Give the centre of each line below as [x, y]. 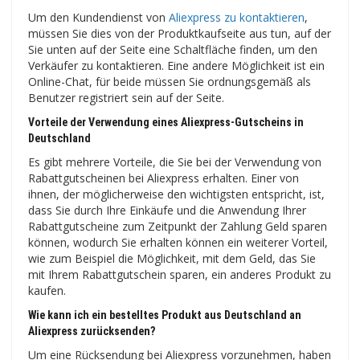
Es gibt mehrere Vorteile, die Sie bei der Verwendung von [175, 162]
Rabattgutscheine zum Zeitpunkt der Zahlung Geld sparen [178, 226]
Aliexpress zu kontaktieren [237, 17]
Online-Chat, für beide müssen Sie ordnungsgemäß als [170, 81]
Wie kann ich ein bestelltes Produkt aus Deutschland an [165, 315]
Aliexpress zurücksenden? [92, 331]
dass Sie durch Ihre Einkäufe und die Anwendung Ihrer [167, 210]
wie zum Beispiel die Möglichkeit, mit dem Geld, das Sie [172, 258]
